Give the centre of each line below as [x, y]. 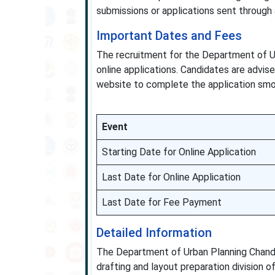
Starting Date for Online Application [179, 152]
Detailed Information [154, 233]
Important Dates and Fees [169, 36]
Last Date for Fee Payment [161, 202]
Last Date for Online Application [171, 177]
